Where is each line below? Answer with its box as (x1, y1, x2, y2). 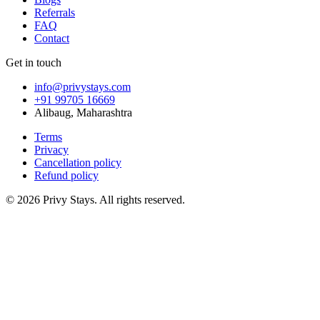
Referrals (34, 6, 75, 19)
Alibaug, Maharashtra (34, 106, 132, 119)
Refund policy (34, 169, 99, 181)
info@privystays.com (34, 80, 131, 93)
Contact (34, 31, 69, 44)
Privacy (34, 143, 69, 156)
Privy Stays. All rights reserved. (43, 193, 185, 206)
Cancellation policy (34, 156, 121, 169)
